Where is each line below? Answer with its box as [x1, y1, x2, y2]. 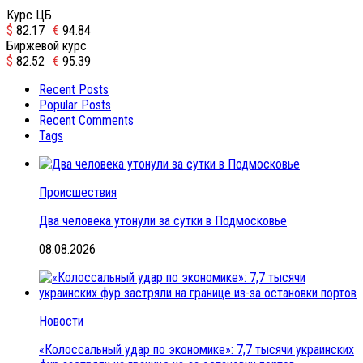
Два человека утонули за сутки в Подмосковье [39, 212, 287, 228]
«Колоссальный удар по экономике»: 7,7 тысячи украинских [39, 341, 354, 357]
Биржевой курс [6, 37, 87, 53]
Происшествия [39, 184, 117, 200]
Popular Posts [39, 96, 111, 113]
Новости [39, 313, 83, 329]
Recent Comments [39, 112, 134, 128]
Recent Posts [39, 81, 109, 97]
